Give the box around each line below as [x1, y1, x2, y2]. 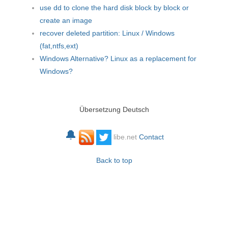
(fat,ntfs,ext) [40, 42, 78, 50]
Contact [138, 133, 164, 141]
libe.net [111, 133, 139, 141]
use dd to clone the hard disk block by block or [40, 4, 189, 12]
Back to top [96, 156, 132, 165]
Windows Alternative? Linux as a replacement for [40, 54, 196, 63]
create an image [40, 16, 92, 25]
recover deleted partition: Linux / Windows [40, 29, 175, 38]
